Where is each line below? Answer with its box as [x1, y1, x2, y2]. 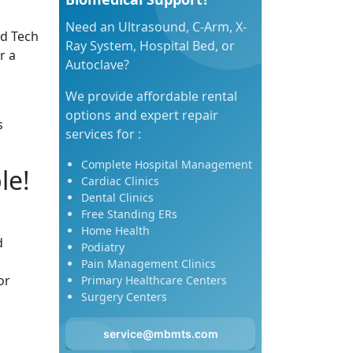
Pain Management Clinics [81, 256, 216, 271]
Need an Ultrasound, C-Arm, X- [65, 18, 247, 35]
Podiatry [81, 240, 124, 255]
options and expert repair [65, 106, 218, 124]
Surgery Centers [81, 289, 167, 304]
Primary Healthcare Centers [81, 273, 227, 288]
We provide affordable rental [65, 87, 237, 105]
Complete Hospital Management [81, 157, 252, 172]
